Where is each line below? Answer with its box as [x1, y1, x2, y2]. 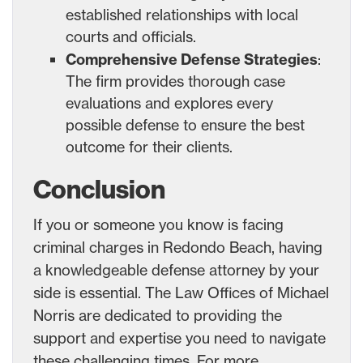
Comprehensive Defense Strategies [66, 49, 318, 69]
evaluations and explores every [66, 93, 273, 112]
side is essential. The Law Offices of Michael [33, 283, 329, 301]
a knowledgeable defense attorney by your [33, 260, 319, 279]
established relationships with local [66, 5, 298, 23]
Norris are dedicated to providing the [33, 305, 282, 324]
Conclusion [33, 173, 165, 205]
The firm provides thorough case [66, 71, 285, 90]
